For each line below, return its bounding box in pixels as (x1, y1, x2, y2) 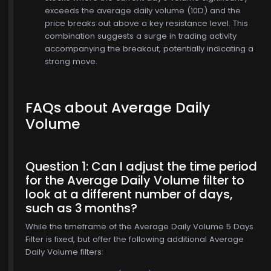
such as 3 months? (25, 200, 137, 217)
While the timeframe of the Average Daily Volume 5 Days (25, 221, 253, 232)
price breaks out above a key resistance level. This (45, 18, 248, 29)
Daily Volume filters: (25, 246, 103, 258)
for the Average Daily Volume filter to (25, 172, 244, 189)
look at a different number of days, (25, 186, 232, 203)
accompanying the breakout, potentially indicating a (45, 43, 253, 54)
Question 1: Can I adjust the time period (25, 158, 257, 175)
